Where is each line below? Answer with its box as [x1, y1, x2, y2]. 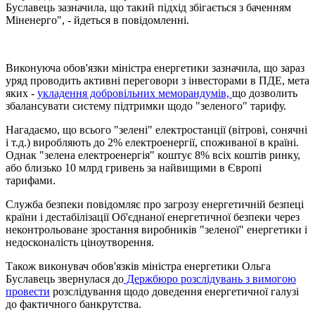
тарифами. [6, 174, 56, 186]
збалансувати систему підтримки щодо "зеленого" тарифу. [6, 99, 286, 112]
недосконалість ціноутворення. [6, 236, 154, 248]
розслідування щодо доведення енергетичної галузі [50, 285, 299, 297]
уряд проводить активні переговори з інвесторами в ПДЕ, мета [6, 74, 309, 86]
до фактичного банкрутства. [6, 297, 141, 310]
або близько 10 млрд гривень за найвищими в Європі [6, 161, 262, 174]
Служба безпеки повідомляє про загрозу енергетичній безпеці [6, 198, 304, 210]
